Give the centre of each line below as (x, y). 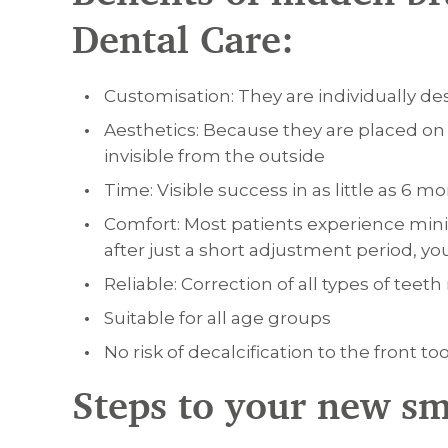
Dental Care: (183, 40)
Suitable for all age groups (217, 318)
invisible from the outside (214, 156)
